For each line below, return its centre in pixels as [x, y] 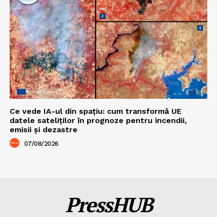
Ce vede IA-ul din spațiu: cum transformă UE [96, 111]
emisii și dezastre [44, 129]
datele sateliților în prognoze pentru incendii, [98, 120]
